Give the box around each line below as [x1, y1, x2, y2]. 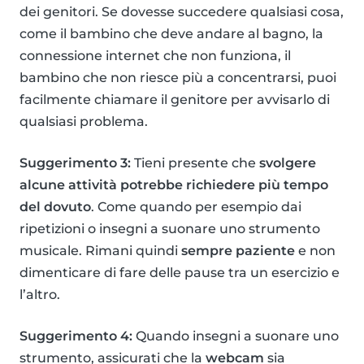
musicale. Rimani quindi [19, 243, 181, 259]
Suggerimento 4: [19, 328, 132, 344]
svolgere [259, 155, 316, 171]
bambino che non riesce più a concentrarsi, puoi [19, 70, 336, 86]
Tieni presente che [131, 155, 259, 171]
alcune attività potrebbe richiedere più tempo [19, 177, 328, 193]
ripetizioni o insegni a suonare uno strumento [19, 221, 320, 237]
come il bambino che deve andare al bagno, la [19, 26, 323, 42]
